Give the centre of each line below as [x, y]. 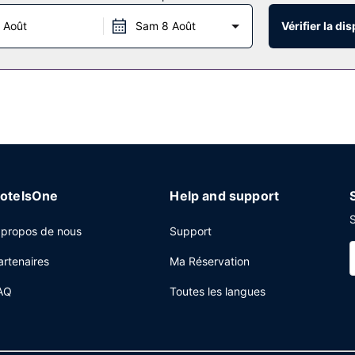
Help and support [225, 196]
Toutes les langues [218, 291]
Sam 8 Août [166, 26]
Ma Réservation [210, 261]
